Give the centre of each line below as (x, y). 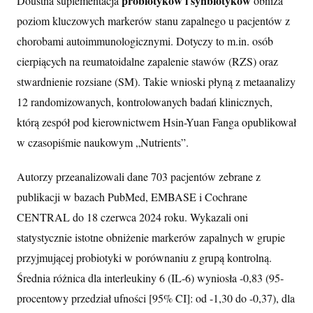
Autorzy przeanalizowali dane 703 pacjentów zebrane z (139, 176)
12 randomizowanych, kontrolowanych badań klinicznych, (145, 101)
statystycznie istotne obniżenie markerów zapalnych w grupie (151, 237)
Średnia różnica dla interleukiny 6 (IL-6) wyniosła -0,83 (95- (150, 277)
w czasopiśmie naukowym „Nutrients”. (103, 142)
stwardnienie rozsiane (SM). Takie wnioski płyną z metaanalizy (156, 81)
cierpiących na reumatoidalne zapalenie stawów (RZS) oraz (147, 61)
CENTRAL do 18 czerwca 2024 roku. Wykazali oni (132, 217)
